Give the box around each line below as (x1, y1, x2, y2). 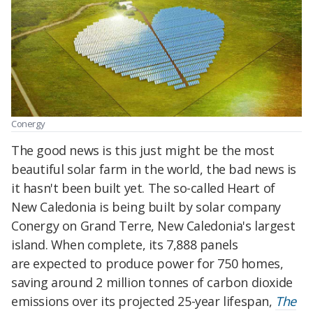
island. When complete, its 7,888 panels (11, 235, 238, 253)
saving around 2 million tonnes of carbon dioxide (11, 273, 293, 291)
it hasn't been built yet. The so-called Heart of (11, 179, 275, 196)
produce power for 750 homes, (105, 254, 284, 272)
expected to (29, 254, 105, 272)
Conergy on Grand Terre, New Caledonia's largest (11, 217, 296, 234)
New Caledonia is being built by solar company (11, 198, 282, 215)
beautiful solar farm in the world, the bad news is (11, 160, 297, 177)
